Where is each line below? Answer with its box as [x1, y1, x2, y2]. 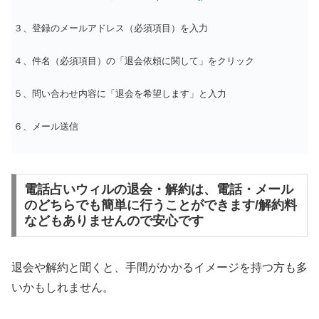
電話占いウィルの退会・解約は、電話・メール [23, 182, 293, 197]
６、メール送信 [14, 121, 78, 132]
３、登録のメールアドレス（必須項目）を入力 [14, 22, 208, 33]
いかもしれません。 [11, 281, 114, 294]
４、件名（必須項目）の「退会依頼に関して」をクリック [14, 55, 254, 66]
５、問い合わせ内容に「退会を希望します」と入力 [14, 88, 226, 99]
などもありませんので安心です [23, 214, 204, 229]
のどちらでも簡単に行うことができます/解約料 [23, 198, 297, 213]
